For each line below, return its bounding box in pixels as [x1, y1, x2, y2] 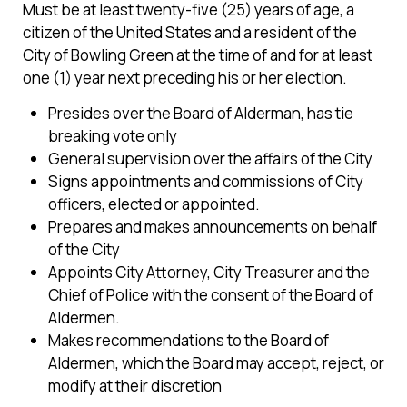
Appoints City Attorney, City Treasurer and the [48, 261, 370, 283]
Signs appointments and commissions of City [48, 170, 363, 192]
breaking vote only [48, 124, 177, 146]
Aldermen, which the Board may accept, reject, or [48, 352, 384, 373]
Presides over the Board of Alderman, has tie [48, 102, 353, 124]
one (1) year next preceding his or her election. [23, 66, 347, 88]
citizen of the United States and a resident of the [23, 21, 357, 43]
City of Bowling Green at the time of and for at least [23, 44, 372, 65]
